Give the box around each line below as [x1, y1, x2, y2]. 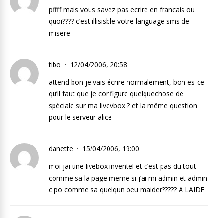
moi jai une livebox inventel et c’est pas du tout [49, 162, 196, 171]
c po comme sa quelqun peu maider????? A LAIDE [49, 185, 204, 194]
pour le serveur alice [49, 112, 112, 122]
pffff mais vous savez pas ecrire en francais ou [49, 5, 195, 14]
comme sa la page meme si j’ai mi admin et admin [49, 173, 207, 182]
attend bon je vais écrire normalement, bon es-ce [49, 77, 204, 87]
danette [49, 144, 75, 153]
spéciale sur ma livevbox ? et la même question [49, 101, 197, 110]
